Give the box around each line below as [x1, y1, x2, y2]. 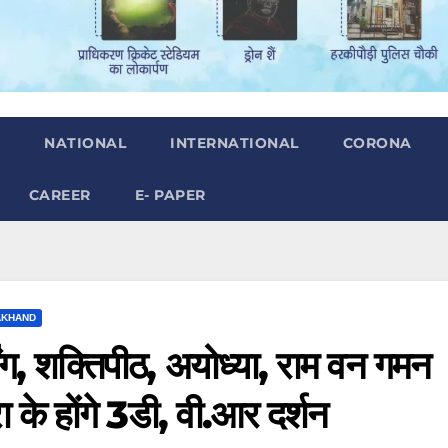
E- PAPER [134, 185, 206, 204]
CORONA [342, 133, 412, 152]
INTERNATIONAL [170, 133, 299, 152]
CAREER [28, 185, 91, 204]
